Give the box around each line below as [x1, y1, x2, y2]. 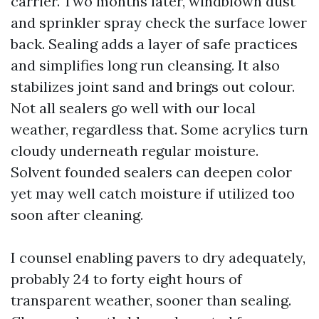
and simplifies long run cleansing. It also [11, 56, 280, 74]
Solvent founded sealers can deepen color [11, 163, 292, 181]
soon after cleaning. [11, 206, 143, 224]
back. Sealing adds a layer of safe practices [11, 35, 298, 53]
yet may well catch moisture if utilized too [11, 184, 295, 202]
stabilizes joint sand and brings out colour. [11, 78, 295, 95]
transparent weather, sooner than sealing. [11, 291, 291, 309]
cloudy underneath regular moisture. [11, 142, 258, 159]
